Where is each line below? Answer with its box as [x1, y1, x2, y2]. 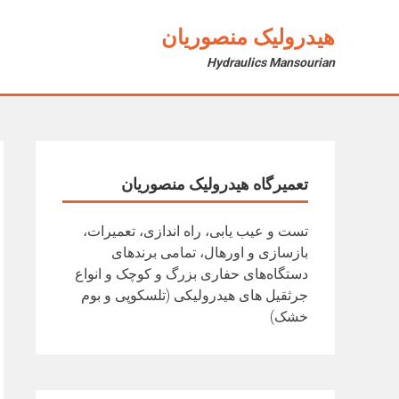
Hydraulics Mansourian [207, 55, 335, 69]
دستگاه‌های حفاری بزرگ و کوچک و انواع [75, 265, 308, 282]
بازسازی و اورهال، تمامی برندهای [111, 244, 308, 261]
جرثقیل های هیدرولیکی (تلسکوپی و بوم [81, 287, 308, 304]
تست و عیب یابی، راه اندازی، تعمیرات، [83, 223, 308, 240]
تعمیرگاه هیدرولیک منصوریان [121, 175, 308, 193]
